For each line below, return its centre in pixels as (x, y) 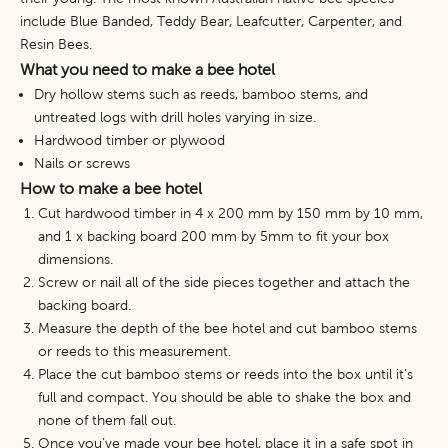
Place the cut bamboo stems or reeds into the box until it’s (225, 374)
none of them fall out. (107, 420)
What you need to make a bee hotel (147, 69)
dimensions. (75, 259)
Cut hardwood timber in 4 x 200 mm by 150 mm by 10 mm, (230, 213)
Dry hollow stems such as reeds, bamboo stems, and (201, 94)
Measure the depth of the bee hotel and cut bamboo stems (227, 328)
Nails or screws (82, 163)
